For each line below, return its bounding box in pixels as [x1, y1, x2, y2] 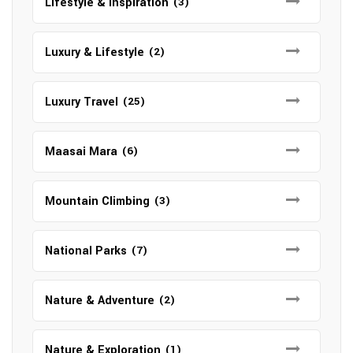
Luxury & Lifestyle [45, 44, 144, 61]
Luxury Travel [45, 94, 118, 111]
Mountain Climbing [45, 193, 150, 210]
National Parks [45, 243, 127, 260]
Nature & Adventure [45, 292, 154, 310]
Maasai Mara [45, 143, 117, 161]
